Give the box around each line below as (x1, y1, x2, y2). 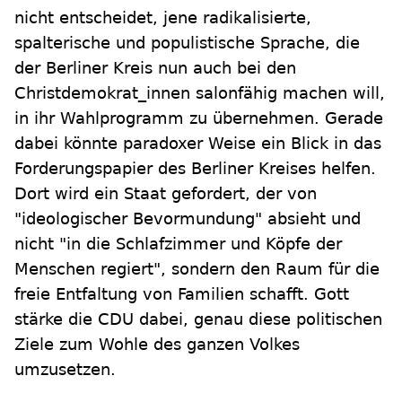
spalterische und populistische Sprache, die (14, 32, 360, 52)
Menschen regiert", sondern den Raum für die (14, 258, 380, 278)
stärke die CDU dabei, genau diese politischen (14, 309, 382, 328)
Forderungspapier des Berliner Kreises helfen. (14, 158, 376, 178)
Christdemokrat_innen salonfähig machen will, (14, 83, 385, 102)
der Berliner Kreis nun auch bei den (14, 57, 296, 77)
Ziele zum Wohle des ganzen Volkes (14, 334, 300, 354)
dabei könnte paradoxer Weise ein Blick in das (14, 133, 381, 153)
